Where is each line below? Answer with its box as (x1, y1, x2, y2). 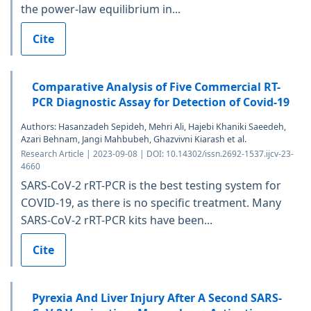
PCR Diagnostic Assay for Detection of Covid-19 (32, 94, 289, 110)
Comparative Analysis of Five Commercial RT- (32, 78, 280, 94)
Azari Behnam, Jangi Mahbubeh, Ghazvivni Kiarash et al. (21, 133, 246, 145)
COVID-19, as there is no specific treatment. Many (21, 194, 281, 210)
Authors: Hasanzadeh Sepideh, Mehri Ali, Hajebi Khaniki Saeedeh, (21, 120, 286, 133)
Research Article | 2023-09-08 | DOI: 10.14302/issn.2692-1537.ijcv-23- (21, 147, 294, 160)
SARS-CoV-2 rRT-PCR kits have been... (21, 212, 212, 228)
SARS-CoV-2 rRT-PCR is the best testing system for (21, 177, 281, 193)
